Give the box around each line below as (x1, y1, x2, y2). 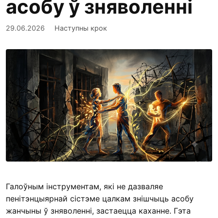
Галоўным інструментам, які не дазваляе (6, 182, 163, 192)
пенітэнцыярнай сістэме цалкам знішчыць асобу (6, 194, 194, 204)
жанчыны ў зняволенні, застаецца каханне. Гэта (6, 206, 191, 216)
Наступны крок (54, 23, 107, 32)
